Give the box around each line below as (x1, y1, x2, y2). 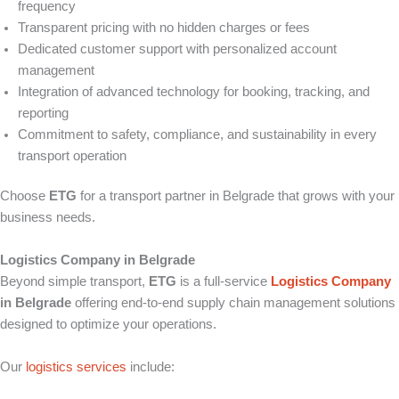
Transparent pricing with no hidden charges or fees (18, 20, 310, 35)
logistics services (26, 360, 126, 375)
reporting (18, 105, 69, 120)
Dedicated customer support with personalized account (18, 41, 337, 56)
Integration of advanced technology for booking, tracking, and (18, 84, 370, 99)
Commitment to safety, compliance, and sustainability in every (18, 126, 377, 142)
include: (126, 360, 175, 375)
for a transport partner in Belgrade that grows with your (77, 189, 395, 204)
